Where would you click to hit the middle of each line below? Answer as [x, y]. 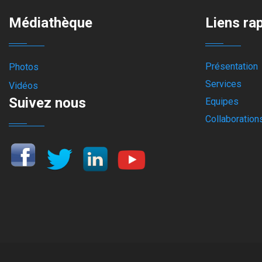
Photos [24, 67]
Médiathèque [51, 23]
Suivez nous [47, 103]
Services [223, 84]
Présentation [232, 66]
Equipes [222, 101]
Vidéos [23, 86]
